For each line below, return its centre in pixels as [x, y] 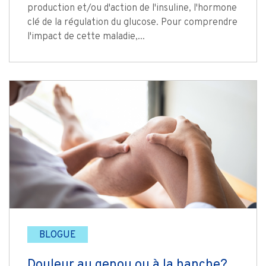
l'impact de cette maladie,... [86, 37]
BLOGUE [58, 235]
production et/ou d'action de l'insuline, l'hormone [132, 8]
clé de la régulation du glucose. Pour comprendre [132, 22]
